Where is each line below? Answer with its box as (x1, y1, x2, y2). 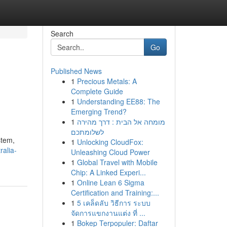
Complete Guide (70, 86, 123, 96)
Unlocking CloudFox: (77, 137, 143, 147)
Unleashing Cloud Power (70, 147, 150, 157)
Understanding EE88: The (77, 96, 160, 106)
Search (50, 28, 73, 39)
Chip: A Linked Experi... (70, 167, 146, 177)
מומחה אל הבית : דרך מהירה (77, 117, 165, 127)
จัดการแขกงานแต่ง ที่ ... (70, 208, 145, 218)
